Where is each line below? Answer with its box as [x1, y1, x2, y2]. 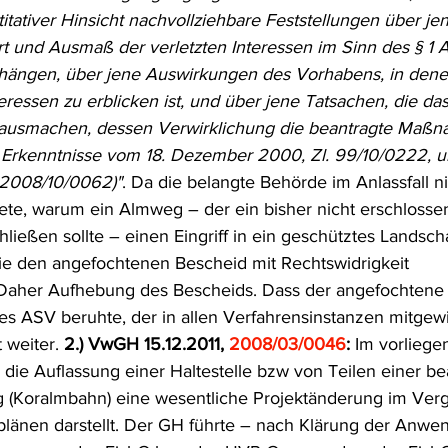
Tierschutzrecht [77, 22, 181, 40]
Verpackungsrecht [276, 102, 397, 120]
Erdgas [84, 182, 130, 200]
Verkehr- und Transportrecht [50, 102, 236, 120]
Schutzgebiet [170, 182, 256, 200]
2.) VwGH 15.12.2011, [64, 334, 229, 354]
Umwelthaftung [221, 22, 322, 40]
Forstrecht [296, 182, 365, 200]
